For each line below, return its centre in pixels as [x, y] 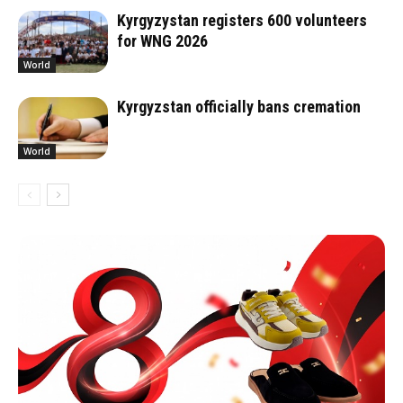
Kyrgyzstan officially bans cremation [239, 107]
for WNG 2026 [162, 41]
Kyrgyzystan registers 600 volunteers [242, 21]
